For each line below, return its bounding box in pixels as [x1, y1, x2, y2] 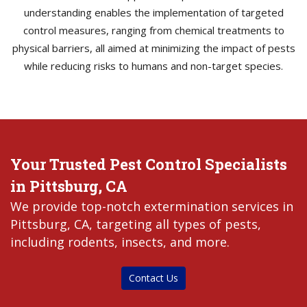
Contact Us [129, 271, 178, 284]
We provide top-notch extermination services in [10, 197, 293, 214]
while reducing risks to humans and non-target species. [24, 58, 283, 73]
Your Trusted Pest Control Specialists [10, 153, 287, 174]
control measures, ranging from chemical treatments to [23, 23, 284, 37]
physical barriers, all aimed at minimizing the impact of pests [12, 40, 295, 55]
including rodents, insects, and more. [10, 233, 230, 250]
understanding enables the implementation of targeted [23, 5, 284, 19]
